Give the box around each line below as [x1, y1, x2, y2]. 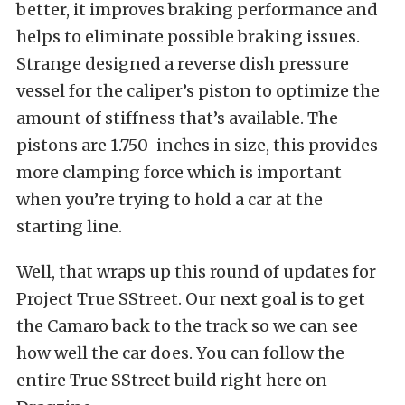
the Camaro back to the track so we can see [16, 315, 358, 336]
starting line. [16, 215, 122, 237]
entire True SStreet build [16, 369, 217, 391]
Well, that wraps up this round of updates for [16, 260, 376, 282]
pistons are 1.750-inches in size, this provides [16, 134, 378, 155]
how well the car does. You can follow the [16, 342, 344, 363]
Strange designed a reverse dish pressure [16, 52, 349, 74]
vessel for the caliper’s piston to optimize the [16, 80, 380, 101]
